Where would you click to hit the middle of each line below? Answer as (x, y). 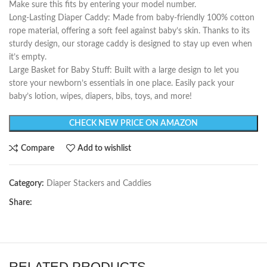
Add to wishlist (105, 148)
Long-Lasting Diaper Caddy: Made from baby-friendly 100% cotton (132, 18)
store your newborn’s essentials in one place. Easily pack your (122, 84)
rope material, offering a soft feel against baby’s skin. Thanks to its (129, 31)
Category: (27, 184)
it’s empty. (28, 58)
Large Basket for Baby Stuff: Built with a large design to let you (124, 71)
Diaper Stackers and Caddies (99, 184)
